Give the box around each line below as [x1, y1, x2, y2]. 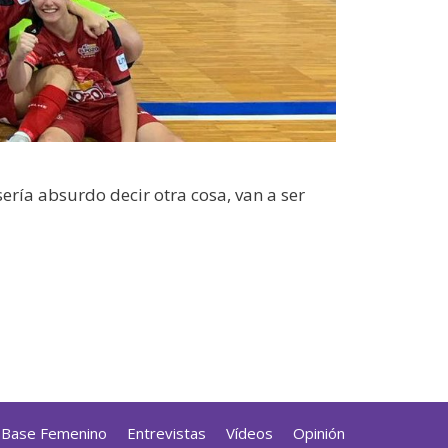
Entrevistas [127, 422, 206, 443]
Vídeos [226, 422, 273, 443]
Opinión [293, 422, 345, 443]
